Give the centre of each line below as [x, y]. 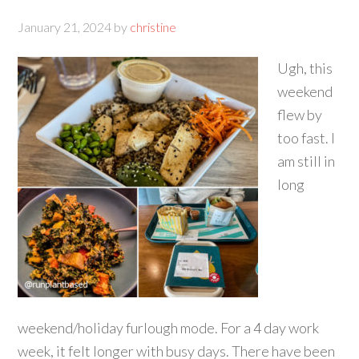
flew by [300, 115]
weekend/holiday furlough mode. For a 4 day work [169, 328]
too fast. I [307, 138]
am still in [307, 161]
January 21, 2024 [65, 27]
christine [153, 27]
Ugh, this [305, 68]
